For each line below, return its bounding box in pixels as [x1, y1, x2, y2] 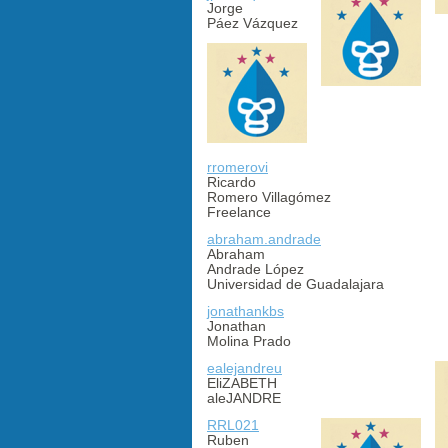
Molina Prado [207, 332, 291, 349]
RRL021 [207, 416, 259, 433]
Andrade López [207, 260, 304, 277]
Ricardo [207, 173, 256, 190]
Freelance [207, 203, 271, 220]
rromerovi [207, 158, 268, 175]
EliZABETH [207, 374, 277, 391]
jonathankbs [207, 302, 284, 319]
